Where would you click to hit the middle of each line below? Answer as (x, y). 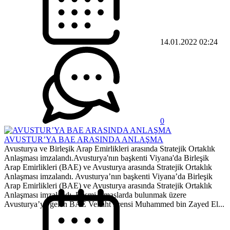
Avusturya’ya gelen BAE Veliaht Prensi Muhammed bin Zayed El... (114, 204)
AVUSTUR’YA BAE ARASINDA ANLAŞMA (84, 140)
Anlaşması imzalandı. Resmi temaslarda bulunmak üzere (95, 195)
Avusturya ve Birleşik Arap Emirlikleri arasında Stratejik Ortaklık (110, 149)
